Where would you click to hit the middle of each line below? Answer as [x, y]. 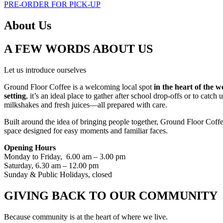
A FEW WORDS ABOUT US [78, 49]
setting [15, 96]
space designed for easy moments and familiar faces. [86, 130]
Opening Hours [30, 147]
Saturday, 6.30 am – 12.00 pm [51, 165]
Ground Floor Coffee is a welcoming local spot [79, 87]
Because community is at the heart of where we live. [86, 217]
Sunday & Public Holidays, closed [58, 174]
